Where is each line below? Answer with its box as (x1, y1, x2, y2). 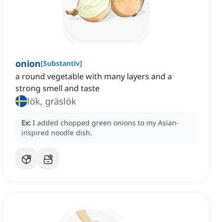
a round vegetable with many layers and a (15, 71, 172, 82)
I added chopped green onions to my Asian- (33, 118, 179, 128)
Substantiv (43, 58, 80, 68)
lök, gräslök (27, 95, 76, 108)
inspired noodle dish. (21, 128, 92, 138)
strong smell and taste (15, 83, 100, 94)
